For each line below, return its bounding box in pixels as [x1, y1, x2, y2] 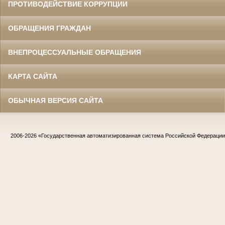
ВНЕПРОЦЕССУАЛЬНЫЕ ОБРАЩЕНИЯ [8, 48, 141, 56]
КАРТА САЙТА [8, 72, 57, 80]
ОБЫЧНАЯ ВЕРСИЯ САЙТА [8, 96, 103, 104]
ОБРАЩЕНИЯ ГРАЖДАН [8, 24, 91, 32]
